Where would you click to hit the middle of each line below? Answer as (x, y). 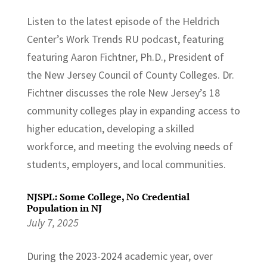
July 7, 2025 (52, 222)
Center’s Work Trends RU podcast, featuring (125, 39)
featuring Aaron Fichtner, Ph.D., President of (125, 57)
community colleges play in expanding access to (133, 110)
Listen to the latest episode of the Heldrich (123, 21)
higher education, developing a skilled (110, 128)
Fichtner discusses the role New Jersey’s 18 (123, 92)
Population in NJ (64, 208)
